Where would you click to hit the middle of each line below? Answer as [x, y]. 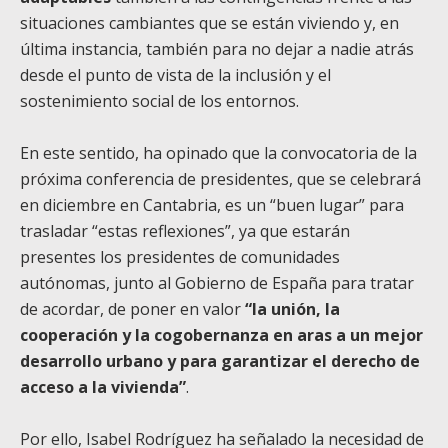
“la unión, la [292, 308]
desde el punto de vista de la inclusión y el [175, 74]
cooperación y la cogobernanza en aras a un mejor [221, 334]
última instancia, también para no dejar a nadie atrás [217, 48]
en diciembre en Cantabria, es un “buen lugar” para [212, 204]
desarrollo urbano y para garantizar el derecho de [220, 360]
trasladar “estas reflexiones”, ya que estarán [185, 230]
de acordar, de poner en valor [132, 308]
